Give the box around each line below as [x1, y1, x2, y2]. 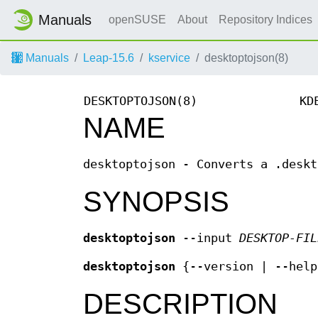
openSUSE [109, 13, 166, 26]
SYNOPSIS [83, 186, 229, 218]
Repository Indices [219, 13, 315, 26]
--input [175, 231, 239, 246]
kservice [148, 52, 190, 64]
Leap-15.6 [83, 52, 134, 64]
